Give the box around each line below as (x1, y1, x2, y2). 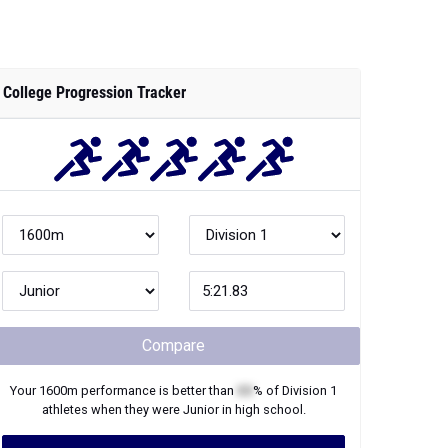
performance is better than (78, 383, 237, 398)
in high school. (218, 402, 306, 417)
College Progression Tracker (3, 83, 186, 102)
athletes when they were (41, 402, 183, 417)
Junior (182, 402, 219, 417)
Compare (142, 336, 205, 355)
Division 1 (282, 383, 337, 398)
